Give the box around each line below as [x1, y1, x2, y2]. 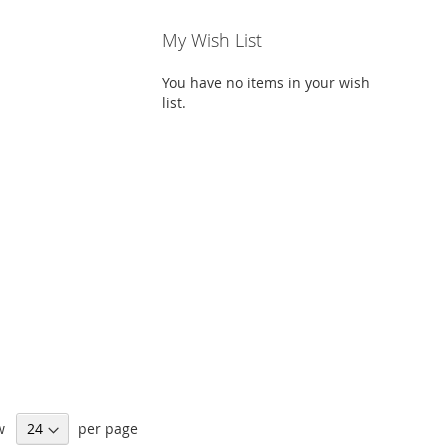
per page [77, 418, 138, 438]
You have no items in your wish [162, 73, 371, 92]
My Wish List [162, 28, 263, 52]
